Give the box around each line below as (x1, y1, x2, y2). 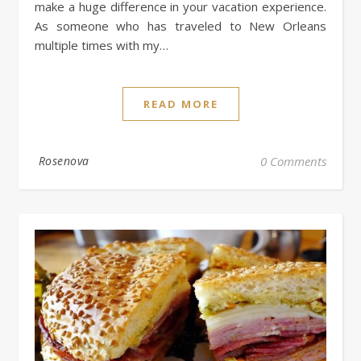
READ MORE (143, 96, 218, 111)
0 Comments (260, 152, 326, 169)
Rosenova (38, 152, 89, 168)
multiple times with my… (35, 36, 168, 53)
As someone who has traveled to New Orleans (35, 17, 326, 34)
